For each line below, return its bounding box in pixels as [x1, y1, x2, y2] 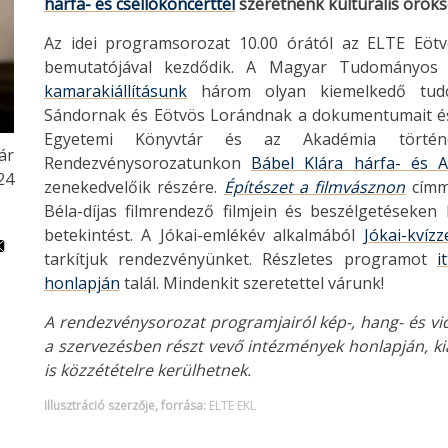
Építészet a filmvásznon [223, 176, 406, 198]
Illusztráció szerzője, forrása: [44, 397, 206, 414]
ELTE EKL [209, 397, 256, 414]
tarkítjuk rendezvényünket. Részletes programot [44, 248, 437, 270]
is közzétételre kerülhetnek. [44, 359, 251, 381]
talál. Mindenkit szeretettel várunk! [120, 272, 384, 294]
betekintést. [44, 224, 133, 246]
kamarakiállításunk [44, 80, 187, 102]
